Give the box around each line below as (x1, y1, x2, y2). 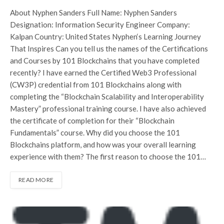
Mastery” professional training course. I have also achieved (10, 104, 206, 113)
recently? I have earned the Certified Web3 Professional (10, 68, 196, 77)
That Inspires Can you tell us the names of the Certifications (10, 44, 208, 53)
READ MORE (18, 176, 54, 184)
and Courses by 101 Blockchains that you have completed (10, 56, 199, 65)
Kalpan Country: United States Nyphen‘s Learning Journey (10, 32, 201, 41)
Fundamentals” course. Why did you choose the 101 (10, 128, 180, 137)
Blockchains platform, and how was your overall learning (10, 140, 196, 149)
